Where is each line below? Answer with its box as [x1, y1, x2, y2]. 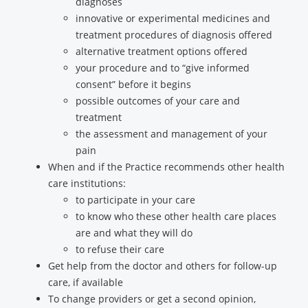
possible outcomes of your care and [76, 94, 240, 107]
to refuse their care [76, 243, 164, 256]
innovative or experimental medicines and [76, 12, 270, 25]
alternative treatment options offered [76, 45, 247, 58]
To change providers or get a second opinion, [48, 292, 256, 305]
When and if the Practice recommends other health [48, 160, 285, 173]
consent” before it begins [76, 78, 191, 91]
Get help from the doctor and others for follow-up [48, 259, 277, 272]
